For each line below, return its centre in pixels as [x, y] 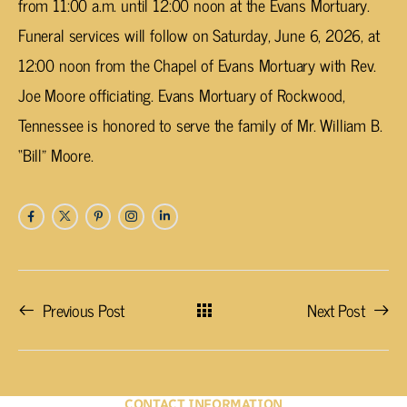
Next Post [336, 310]
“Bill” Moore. [56, 155]
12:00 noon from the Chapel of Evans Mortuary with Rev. [198, 65]
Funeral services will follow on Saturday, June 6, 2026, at [199, 35]
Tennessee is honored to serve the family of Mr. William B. [200, 125]
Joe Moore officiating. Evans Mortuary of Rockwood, [182, 95]
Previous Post [84, 310]
